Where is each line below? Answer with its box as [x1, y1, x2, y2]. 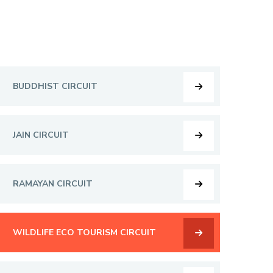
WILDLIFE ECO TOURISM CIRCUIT [13, 227, 156, 238]
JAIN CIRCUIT [13, 129, 69, 141]
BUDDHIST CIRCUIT [13, 80, 97, 92]
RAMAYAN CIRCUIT [13, 178, 93, 190]
